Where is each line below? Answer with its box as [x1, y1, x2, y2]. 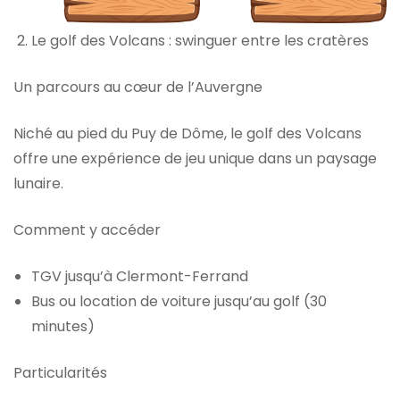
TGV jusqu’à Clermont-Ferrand [31, 266, 248, 287]
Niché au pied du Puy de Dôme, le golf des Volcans [13, 123, 362, 145]
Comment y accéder [13, 220, 161, 241]
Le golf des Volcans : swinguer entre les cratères [31, 30, 369, 52]
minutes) [31, 316, 95, 337]
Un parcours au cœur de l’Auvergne [13, 77, 262, 98]
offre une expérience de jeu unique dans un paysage [13, 148, 377, 170]
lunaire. [13, 173, 63, 195]
